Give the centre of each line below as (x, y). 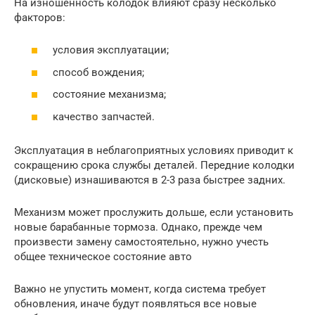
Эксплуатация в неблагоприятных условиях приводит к (154, 150)
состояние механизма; (109, 95)
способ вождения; (98, 72)
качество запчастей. (104, 116)
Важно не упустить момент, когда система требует (140, 289)
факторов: (40, 17)
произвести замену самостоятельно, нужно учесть (141, 242)
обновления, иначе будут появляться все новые (135, 303)
